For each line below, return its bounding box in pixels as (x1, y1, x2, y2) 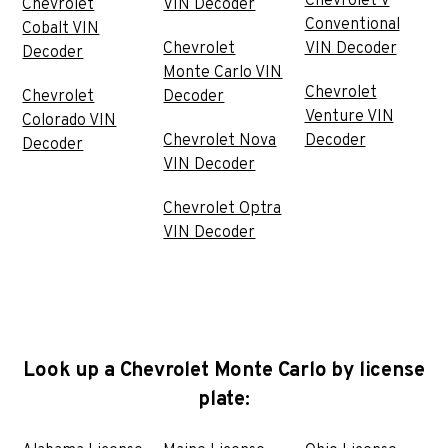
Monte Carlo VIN (163, 62, 283, 83)
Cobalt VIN (22, 18, 100, 39)
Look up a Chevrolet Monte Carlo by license (23, 357, 425, 384)
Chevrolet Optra (163, 198, 282, 219)
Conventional (304, 14, 400, 35)
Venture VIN (304, 106, 394, 127)
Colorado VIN (22, 110, 117, 131)
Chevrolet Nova (163, 130, 277, 151)
